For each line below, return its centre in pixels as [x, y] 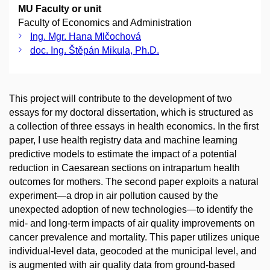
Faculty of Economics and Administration [105, 23]
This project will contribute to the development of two [121, 99]
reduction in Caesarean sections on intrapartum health [124, 168]
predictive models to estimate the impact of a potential [123, 154]
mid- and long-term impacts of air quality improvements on [132, 223]
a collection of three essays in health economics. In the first [134, 126]
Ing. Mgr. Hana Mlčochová [86, 36]
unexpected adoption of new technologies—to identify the [131, 209]
